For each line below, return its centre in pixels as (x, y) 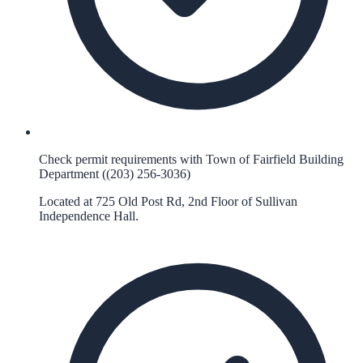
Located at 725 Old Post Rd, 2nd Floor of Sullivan (168, 202)
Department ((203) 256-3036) (115, 174)
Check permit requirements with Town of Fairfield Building (191, 160)
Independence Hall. (89, 216)
